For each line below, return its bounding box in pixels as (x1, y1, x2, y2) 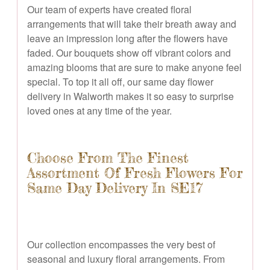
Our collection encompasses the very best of (27, 237, 215, 251)
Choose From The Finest (27, 149, 189, 166)
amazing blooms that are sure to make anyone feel (27, 60, 242, 74)
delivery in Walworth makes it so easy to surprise (27, 89, 234, 103)
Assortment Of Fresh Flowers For (27, 164, 243, 181)
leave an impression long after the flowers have (27, 31, 228, 45)
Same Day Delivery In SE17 (27, 179, 202, 196)
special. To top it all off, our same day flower (27, 74, 213, 89)
